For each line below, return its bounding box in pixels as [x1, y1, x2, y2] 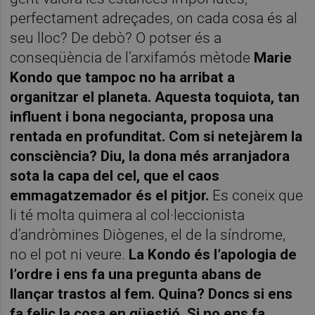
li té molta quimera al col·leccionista [10, 206, 245, 224]
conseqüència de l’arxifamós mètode [10, 49, 255, 66]
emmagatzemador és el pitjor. [10, 186, 213, 204]
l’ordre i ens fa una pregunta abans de [10, 265, 262, 283]
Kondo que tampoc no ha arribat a [10, 68, 236, 86]
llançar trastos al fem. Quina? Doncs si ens [10, 285, 293, 302]
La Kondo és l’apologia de [129, 245, 297, 263]
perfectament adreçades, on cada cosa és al [10, 9, 298, 27]
